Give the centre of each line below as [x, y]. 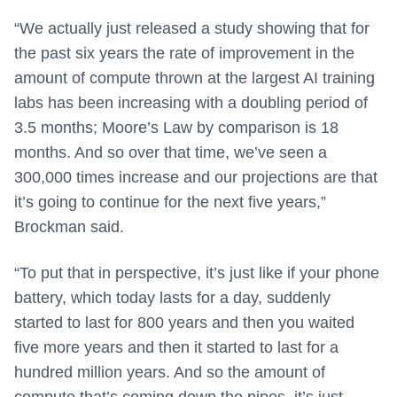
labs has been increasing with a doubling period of [191, 103]
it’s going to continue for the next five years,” [170, 202]
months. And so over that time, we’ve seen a [171, 153]
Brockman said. [69, 227]
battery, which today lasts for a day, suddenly [172, 298]
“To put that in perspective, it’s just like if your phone [197, 273]
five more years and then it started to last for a [176, 348]
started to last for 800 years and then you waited [184, 323]
